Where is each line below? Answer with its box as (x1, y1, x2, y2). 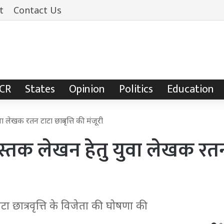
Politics (119, 80, 153, 98)
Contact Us (13, 4, 61, 16)
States (25, 80, 55, 98)
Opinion (69, 80, 105, 98)
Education (167, 80, 214, 98)
